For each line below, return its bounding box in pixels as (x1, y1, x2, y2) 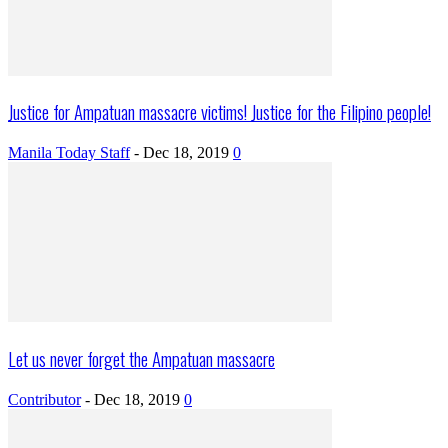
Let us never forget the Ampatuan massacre (8, 344, 275, 372)
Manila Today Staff (8, 144, 130, 162)
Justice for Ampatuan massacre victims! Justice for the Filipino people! (8, 98, 431, 126)
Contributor (8, 390, 81, 408)
